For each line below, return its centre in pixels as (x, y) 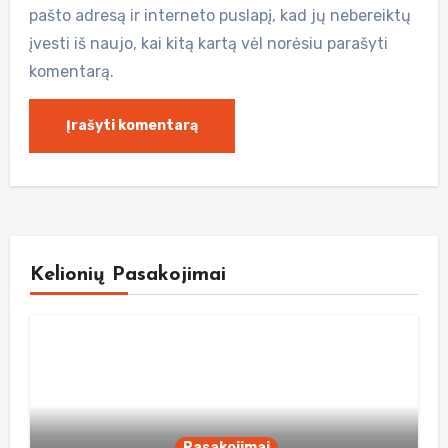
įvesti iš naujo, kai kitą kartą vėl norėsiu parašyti (209, 43)
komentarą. (72, 71)
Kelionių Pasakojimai (127, 274)
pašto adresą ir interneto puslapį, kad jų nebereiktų (220, 15)
